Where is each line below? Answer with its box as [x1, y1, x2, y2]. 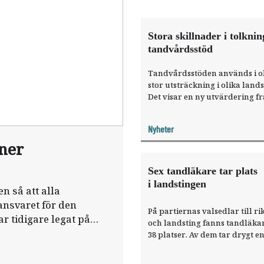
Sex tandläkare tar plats [148, 165, 258, 177]
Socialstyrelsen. [148, 103, 208, 114]
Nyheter [148, 123, 174, 134]
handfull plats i [148, 240, 208, 252]
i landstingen [148, 178, 206, 190]
